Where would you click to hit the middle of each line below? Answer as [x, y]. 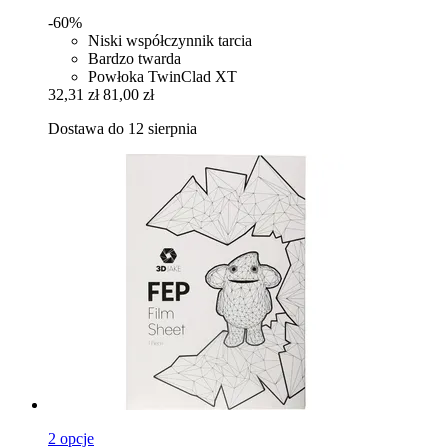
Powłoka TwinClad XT [162, 76]
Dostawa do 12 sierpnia [122, 128]
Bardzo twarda [134, 58]
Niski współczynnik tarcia [170, 40]
